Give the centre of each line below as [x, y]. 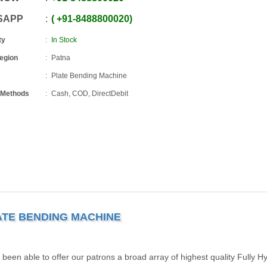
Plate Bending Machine [89, 76]
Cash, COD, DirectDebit [90, 94]
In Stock [64, 40]
